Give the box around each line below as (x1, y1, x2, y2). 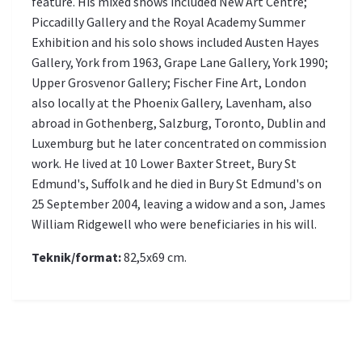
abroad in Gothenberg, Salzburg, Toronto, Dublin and (32, 115, 326, 132)
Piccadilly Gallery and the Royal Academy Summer (32, 14, 305, 31)
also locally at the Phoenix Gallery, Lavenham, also (32, 95, 312, 112)
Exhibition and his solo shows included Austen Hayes (32, 34, 319, 51)
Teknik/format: (32, 249, 121, 266)
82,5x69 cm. (121, 249, 187, 266)
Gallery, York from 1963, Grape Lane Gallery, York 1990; (32, 54, 328, 71)
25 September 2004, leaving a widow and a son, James (32, 196, 326, 213)
